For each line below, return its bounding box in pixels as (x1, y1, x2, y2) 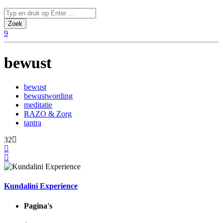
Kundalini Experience (4, 182, 78, 191)
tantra (24, 118, 41, 127)
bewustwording (24, 92, 73, 101)
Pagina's (24, 201, 52, 210)
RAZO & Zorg (24, 110, 72, 118)
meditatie (24, 101, 52, 110)
